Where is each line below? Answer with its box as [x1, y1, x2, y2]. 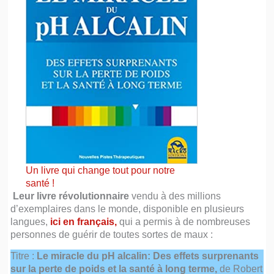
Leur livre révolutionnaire [10, 190, 130, 202]
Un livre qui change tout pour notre [25, 165, 175, 176]
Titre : [10, 250, 37, 262]
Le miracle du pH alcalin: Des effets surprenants [37, 250, 259, 262]
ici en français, [48, 216, 117, 228]
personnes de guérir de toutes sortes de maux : [10, 229, 213, 240]
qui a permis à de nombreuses [117, 216, 251, 228]
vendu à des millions [129, 190, 221, 202]
